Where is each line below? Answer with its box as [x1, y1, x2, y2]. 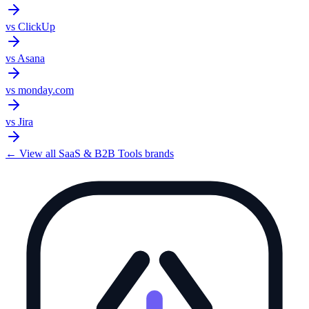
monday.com [18, 83, 74, 96]
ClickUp [18, 20, 55, 32]
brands [142, 147, 174, 159]
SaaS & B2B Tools [59, 147, 142, 159]
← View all [6, 147, 59, 159]
